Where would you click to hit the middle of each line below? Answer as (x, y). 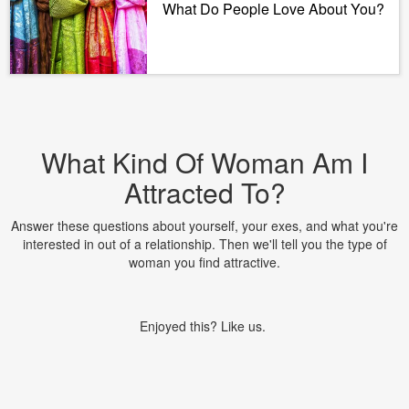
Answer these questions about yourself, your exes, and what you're (204, 225)
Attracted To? (204, 192)
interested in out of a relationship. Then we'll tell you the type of (204, 244)
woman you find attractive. (204, 262)
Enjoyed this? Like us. (204, 326)
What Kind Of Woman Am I (204, 162)
